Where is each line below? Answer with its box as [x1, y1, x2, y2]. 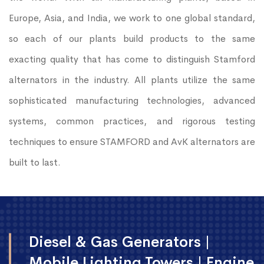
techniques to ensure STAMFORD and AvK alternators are [9, 135, 255, 148]
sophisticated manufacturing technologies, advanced [9, 94, 255, 107]
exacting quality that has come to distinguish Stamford [9, 52, 255, 65]
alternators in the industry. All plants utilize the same [9, 73, 255, 86]
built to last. [9, 156, 61, 169]
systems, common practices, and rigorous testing [9, 114, 255, 127]
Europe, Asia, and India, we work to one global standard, [9, 11, 255, 24]
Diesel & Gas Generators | [29, 232, 210, 251]
